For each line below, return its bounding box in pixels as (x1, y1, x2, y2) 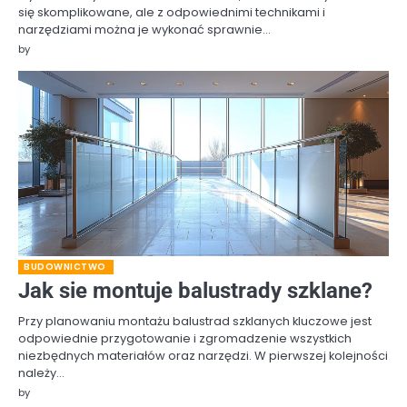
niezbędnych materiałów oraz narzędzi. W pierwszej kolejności (18, 346, 388, 364)
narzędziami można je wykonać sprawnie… (18, 20, 271, 38)
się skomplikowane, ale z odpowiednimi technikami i (18, 3, 325, 21)
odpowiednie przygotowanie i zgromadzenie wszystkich (18, 329, 352, 347)
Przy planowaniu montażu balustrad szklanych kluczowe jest (18, 312, 372, 330)
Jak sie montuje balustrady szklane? (18, 277, 372, 303)
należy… (18, 363, 65, 382)
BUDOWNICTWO (24, 260, 106, 273)
